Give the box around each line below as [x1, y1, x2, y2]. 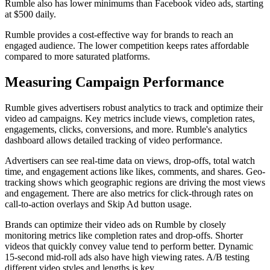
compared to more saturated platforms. [5, 51, 150, 62]
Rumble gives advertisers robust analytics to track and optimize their [5, 102, 263, 113]
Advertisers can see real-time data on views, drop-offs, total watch [5, 155, 255, 166]
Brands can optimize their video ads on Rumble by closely [5, 219, 226, 230]
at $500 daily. [5, 9, 56, 20]
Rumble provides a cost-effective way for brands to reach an [5, 30, 233, 40]
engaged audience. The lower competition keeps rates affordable [5, 40, 249, 51]
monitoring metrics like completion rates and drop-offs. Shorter [5, 230, 243, 240]
